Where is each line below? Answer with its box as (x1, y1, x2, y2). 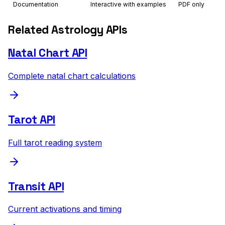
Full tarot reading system (8, 137, 102, 148)
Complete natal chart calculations (8, 70, 136, 81)
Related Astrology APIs (8, 23, 128, 38)
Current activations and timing (8, 204, 122, 214)
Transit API (8, 179, 64, 194)
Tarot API (8, 113, 55, 128)
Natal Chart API (8, 46, 87, 61)
